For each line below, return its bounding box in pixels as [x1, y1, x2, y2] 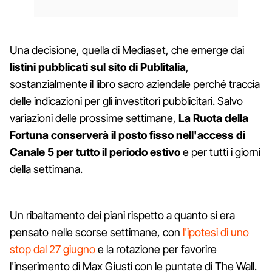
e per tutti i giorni [180, 145, 260, 158]
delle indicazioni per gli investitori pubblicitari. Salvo [10, 94, 243, 107]
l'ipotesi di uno [183, 225, 249, 239]
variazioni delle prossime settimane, [10, 111, 178, 124]
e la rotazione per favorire [95, 242, 217, 256]
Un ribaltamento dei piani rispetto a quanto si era [10, 208, 235, 222]
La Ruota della [178, 111, 248, 124]
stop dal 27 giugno [10, 242, 95, 256]
